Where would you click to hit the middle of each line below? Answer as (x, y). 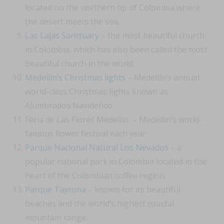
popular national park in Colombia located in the (116, 162)
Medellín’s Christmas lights (75, 78)
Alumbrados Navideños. (69, 106)
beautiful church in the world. (80, 64)
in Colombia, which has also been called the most (116, 50)
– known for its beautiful (133, 190)
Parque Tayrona (55, 190)
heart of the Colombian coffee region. (95, 176)
